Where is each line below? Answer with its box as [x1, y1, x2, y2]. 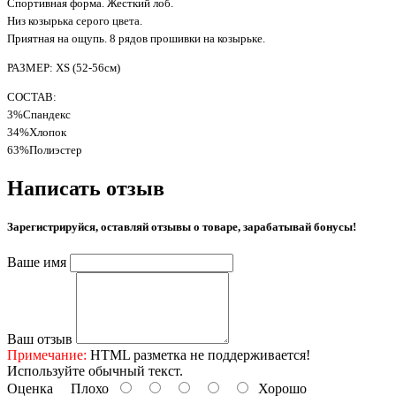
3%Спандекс [7, 107, 71, 121]
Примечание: [7, 347, 87, 363]
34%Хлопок [7, 125, 66, 139]
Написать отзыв [7, 176, 164, 200]
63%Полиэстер [7, 142, 82, 156]
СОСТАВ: [7, 89, 57, 103]
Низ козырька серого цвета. [7, 13, 142, 27]
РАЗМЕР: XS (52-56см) [7, 60, 120, 74]
